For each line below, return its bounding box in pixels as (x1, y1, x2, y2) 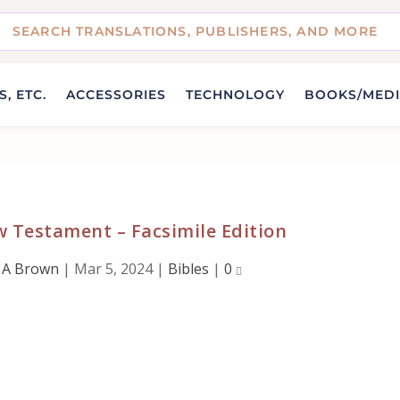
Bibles (168, 258, 210, 279)
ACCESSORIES (66, 86, 166, 103)
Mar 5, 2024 (74, 258, 154, 279)
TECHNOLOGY (186, 86, 285, 103)
